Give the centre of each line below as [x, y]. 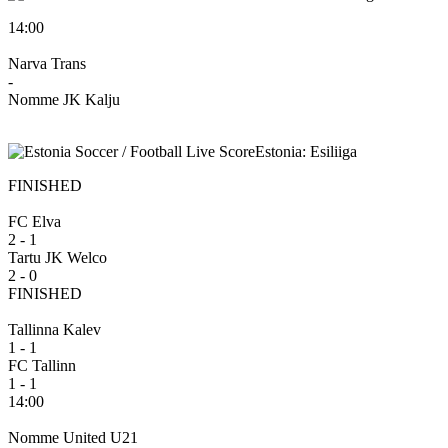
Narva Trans [47, 63]
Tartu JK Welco [57, 257]
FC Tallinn [42, 365]
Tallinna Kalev [54, 329]
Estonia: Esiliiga [306, 151]
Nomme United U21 [73, 437]
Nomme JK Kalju [64, 99]
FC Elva [34, 221]
